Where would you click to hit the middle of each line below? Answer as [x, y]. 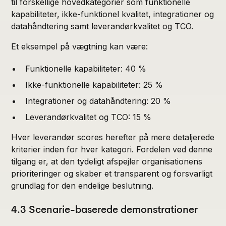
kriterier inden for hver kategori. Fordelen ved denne [112, 149]
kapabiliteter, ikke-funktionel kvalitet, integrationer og [113, 14]
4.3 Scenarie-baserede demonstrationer [105, 209]
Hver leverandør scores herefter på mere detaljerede [113, 137]
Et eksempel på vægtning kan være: [80, 46]
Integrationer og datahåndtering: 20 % [98, 101]
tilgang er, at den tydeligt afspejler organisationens [107, 161]
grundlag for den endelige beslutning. [82, 185]
